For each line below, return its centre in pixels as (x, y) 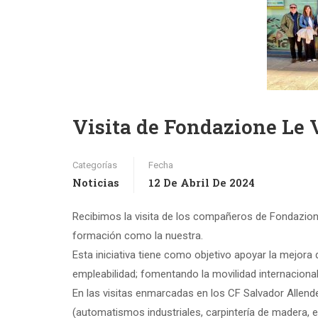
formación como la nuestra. (138, 236)
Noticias (96, 182)
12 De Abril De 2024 (202, 182)
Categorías (95, 165)
